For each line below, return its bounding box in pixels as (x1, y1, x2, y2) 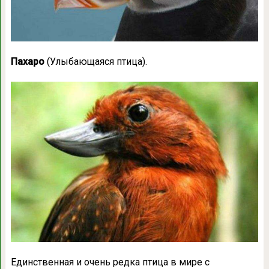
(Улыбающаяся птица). (44, 56, 147, 68)
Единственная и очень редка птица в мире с (10, 256, 210, 268)
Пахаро (10, 56, 44, 68)
